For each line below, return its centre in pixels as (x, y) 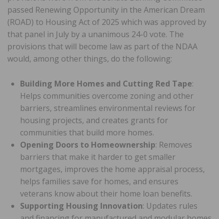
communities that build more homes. (87, 132)
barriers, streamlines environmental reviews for (108, 108)
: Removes (174, 144)
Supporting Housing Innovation (81, 206)
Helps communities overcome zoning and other (107, 96)
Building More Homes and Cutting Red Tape (106, 83)
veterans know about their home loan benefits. (106, 193)
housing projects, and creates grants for (94, 120)
